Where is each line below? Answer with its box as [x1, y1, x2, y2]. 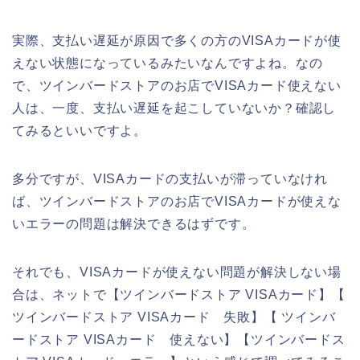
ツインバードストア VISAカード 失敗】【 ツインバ [12, 309, 336, 324]
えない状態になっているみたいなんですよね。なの [12, 55, 323, 70]
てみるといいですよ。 [12, 123, 148, 137]
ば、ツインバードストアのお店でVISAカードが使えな [12, 194, 342, 208]
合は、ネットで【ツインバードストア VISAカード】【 [12, 287, 346, 301]
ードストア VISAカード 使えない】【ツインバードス [12, 332, 346, 346]
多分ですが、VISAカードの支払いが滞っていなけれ [12, 171, 328, 186]
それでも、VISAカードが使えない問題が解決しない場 [12, 264, 342, 279]
